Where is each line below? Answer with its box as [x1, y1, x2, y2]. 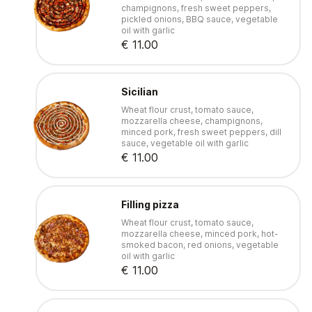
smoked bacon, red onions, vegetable [120, 240, 279, 251]
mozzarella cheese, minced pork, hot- [120, 228, 279, 240]
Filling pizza [120, 198, 179, 211]
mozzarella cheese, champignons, [120, 116, 263, 127]
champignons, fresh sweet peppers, [120, 3, 271, 14]
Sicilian [120, 86, 158, 98]
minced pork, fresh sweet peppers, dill [120, 127, 281, 138]
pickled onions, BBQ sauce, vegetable [120, 14, 278, 25]
